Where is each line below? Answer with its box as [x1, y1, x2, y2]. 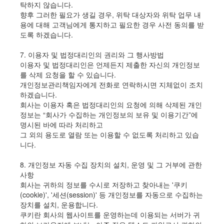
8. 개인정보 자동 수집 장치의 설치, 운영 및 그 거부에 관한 [20, 159, 202, 170]
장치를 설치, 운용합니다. [20, 199, 98, 210]
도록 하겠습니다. [20, 29, 73, 40]
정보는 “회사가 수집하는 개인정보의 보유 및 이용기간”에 [20, 109, 198, 120]
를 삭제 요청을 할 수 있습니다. [20, 69, 116, 80]
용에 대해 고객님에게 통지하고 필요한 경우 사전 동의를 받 [20, 19, 204, 30]
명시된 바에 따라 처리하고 [20, 119, 103, 130]
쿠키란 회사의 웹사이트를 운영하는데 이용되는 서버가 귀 [20, 209, 200, 220]
